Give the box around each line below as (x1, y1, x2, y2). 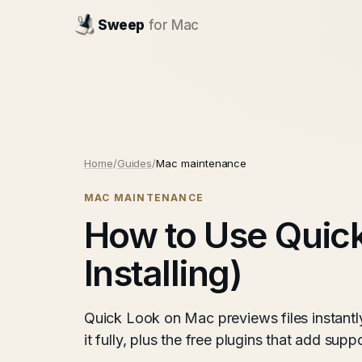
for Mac (148, 17, 199, 33)
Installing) (84, 251, 242, 295)
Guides (116, 157, 153, 170)
